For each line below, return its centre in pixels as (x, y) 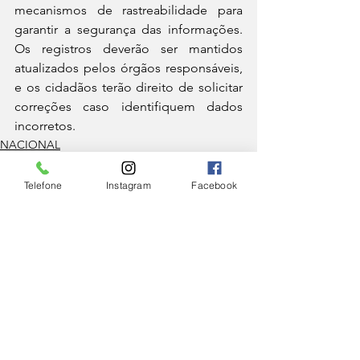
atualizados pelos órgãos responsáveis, (129, 68)
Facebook (214, 185)
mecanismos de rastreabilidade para (129, 10)
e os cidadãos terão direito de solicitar (129, 88)
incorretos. (45, 126)
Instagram (129, 185)
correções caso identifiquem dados (129, 107)
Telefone (43, 185)
